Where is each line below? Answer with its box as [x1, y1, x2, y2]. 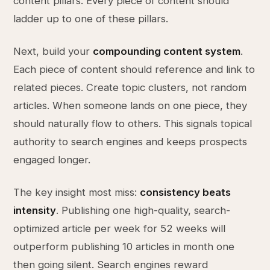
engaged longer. [13, 154, 91, 166]
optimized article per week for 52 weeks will [13, 222, 226, 234]
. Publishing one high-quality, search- [56, 204, 231, 216]
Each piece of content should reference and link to [13, 63, 256, 75]
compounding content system [93, 45, 241, 57]
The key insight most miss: [13, 186, 140, 198]
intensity [13, 204, 57, 216]
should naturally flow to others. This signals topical [13, 118, 253, 130]
